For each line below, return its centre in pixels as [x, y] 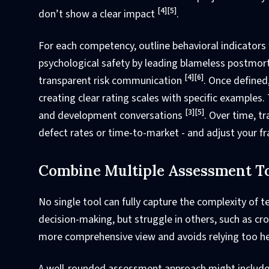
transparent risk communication [111, 80]
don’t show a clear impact [98, 14]
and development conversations [112, 115]
